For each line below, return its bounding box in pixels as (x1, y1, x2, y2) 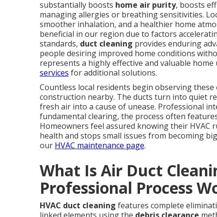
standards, (40, 38, 80, 49)
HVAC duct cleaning (40, 200, 116, 211)
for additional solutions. (69, 67, 157, 78)
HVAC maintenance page (55, 140, 144, 151)
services (40, 67, 69, 78)
